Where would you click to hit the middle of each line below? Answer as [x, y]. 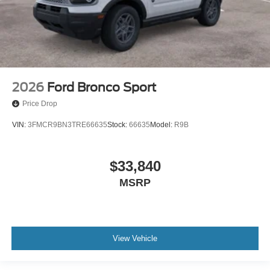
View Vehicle [135, 238]
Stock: [118, 124]
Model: [162, 124]
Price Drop [40, 104]
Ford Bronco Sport [102, 88]
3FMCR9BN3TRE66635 [67, 124]
